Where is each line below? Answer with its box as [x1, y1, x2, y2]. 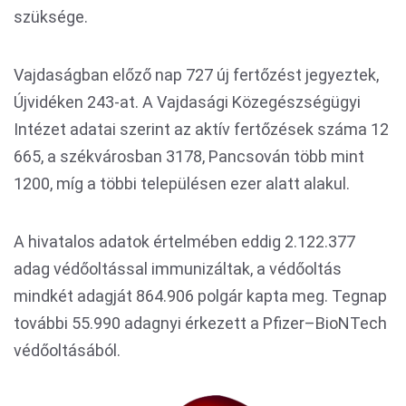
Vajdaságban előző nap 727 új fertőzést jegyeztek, [14, 65, 379, 85]
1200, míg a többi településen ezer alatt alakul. [14, 174, 350, 194]
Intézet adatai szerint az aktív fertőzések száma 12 [14, 120, 389, 140]
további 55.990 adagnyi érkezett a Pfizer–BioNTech [14, 314, 387, 333]
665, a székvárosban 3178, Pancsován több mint [14, 147, 364, 167]
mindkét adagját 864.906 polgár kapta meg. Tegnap [14, 286, 387, 306]
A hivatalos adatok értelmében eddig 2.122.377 [14, 232, 355, 252]
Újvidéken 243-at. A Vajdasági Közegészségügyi [14, 92, 361, 112]
